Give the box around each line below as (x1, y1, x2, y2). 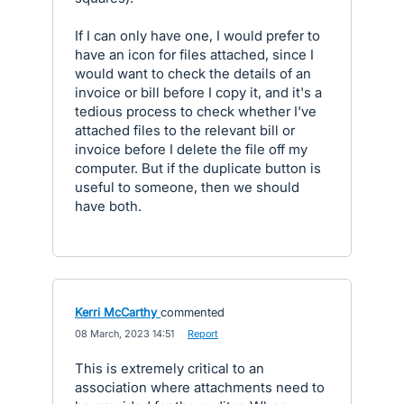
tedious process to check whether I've (75, 103, 317, 120)
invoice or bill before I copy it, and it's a (75, 84, 322, 101)
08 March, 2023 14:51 (75, 327, 174, 340)
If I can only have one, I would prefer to (75, 27, 320, 44)
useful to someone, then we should (75, 179, 299, 196)
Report (188, 327, 218, 340)
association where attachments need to (75, 379, 325, 396)
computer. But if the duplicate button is (75, 160, 321, 177)
